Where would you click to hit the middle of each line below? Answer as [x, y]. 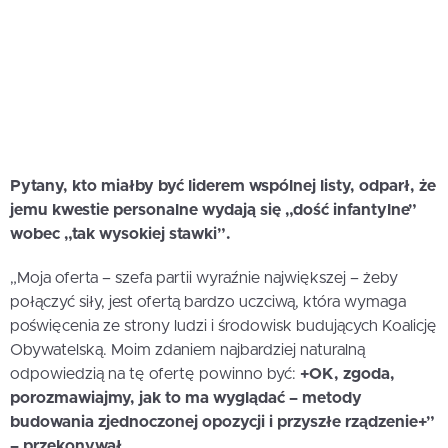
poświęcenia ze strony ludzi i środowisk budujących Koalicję [223, 326]
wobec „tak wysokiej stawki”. [120, 234]
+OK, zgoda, [347, 374]
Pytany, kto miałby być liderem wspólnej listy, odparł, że [223, 186]
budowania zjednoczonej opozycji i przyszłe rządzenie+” [222, 422]
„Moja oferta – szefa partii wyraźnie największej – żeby [204, 278]
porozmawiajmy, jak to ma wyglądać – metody [186, 398]
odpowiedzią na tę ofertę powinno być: [155, 374]
